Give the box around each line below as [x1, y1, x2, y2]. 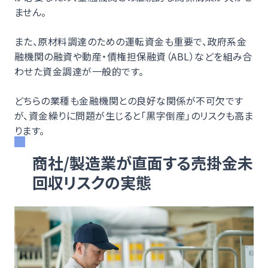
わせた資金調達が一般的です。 [14, 63, 144, 78]
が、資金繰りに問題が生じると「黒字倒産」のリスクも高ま [14, 108, 254, 123]
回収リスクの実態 [32, 170, 151, 193]
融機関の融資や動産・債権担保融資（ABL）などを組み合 [14, 48, 252, 63]
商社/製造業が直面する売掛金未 [32, 151, 253, 173]
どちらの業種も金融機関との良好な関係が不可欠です [14, 93, 243, 108]
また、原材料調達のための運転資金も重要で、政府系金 [14, 33, 247, 48]
